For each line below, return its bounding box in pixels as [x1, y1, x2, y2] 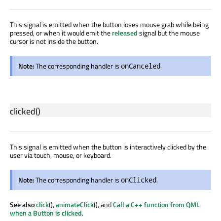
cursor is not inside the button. [10, 36, 98, 46]
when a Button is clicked [10, 207, 82, 218]
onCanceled [121, 61, 160, 71]
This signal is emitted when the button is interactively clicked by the [10, 141, 206, 152]
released [112, 27, 138, 38]
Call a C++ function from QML [113, 199, 200, 210]
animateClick [56, 199, 94, 210]
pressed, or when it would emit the [10, 27, 112, 38]
